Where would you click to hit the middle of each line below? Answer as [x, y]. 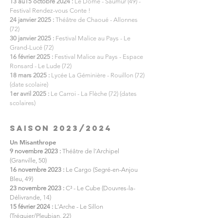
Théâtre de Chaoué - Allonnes [96, 20]
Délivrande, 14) [30, 197]
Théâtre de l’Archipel [90, 151]
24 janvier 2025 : [32, 20]
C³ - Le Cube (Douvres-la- [100, 188]
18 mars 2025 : [30, 75]
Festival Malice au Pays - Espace [98, 57]
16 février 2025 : [31, 57]
